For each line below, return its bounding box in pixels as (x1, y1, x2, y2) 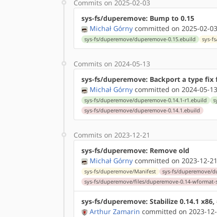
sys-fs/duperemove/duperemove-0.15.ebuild (84, 36, 196, 43)
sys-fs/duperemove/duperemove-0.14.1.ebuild (84, 107, 201, 114)
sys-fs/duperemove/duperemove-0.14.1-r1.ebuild (84, 97, 207, 104)
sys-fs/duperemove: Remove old (81, 146, 189, 155)
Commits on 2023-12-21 (74, 130, 150, 139)
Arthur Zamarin (90, 207, 140, 216)
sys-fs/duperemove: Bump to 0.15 (81, 14, 194, 23)
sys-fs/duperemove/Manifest (84, 168, 156, 175)
